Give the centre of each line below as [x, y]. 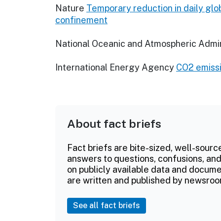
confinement [81, 20]
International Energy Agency [115, 68]
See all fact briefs [107, 206]
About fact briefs [114, 124]
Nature [70, 8]
